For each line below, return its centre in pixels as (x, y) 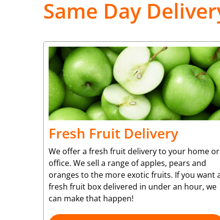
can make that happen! (91, 198)
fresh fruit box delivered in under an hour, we (133, 186)
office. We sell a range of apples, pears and (127, 163)
